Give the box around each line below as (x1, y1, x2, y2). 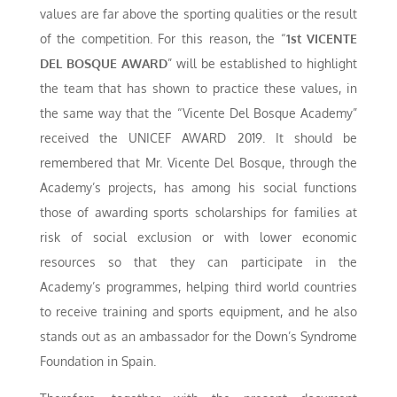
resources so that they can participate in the (39, 254, 358, 270)
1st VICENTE (285, 31, 358, 47)
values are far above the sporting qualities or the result (39, 6, 358, 22)
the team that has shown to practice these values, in (39, 81, 358, 97)
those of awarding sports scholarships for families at (39, 205, 358, 221)
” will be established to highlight (167, 56, 358, 72)
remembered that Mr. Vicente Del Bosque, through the (39, 155, 358, 171)
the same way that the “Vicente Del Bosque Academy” (39, 105, 358, 121)
